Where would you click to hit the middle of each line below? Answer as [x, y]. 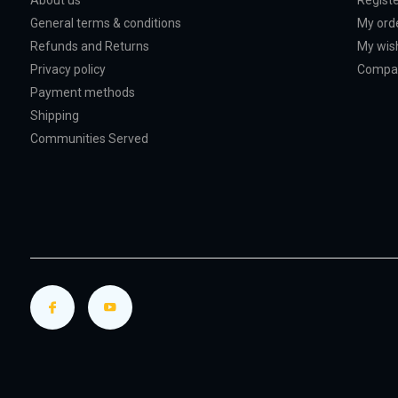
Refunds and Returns [89, 46]
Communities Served [89, 139]
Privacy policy [68, 69]
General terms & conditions [105, 23]
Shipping [54, 115]
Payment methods [82, 92]
